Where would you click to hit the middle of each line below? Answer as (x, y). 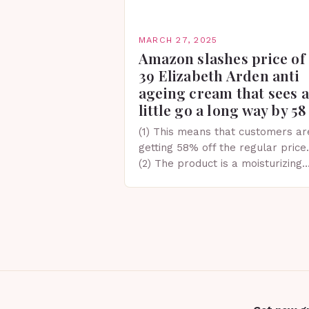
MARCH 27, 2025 (178, 40)
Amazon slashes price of (222, 58)
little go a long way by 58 (223, 110)
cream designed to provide (207, 179)
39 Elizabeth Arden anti (219, 75)
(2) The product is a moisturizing (220, 163)
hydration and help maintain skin (221, 195)
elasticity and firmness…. (201, 211)
